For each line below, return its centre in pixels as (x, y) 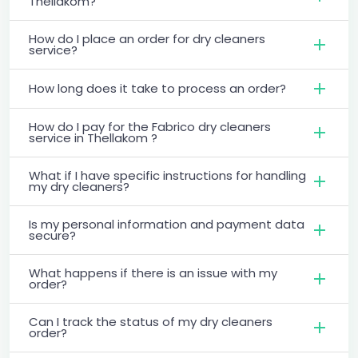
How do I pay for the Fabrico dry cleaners (150, 126)
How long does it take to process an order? (157, 88)
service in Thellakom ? (93, 137)
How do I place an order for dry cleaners (147, 38)
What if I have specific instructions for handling (167, 175)
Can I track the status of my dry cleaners (151, 321)
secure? (52, 235)
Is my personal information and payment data (167, 224)
